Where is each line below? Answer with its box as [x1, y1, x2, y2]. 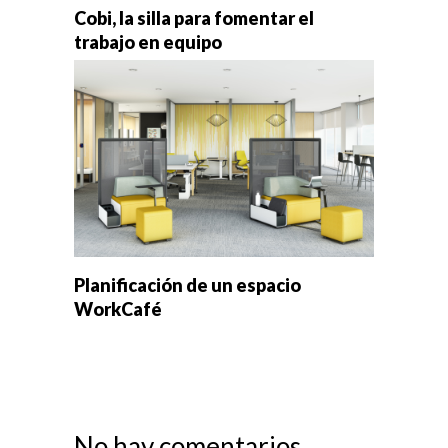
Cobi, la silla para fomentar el [74, 7, 314, 30]
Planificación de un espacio [74, 273, 301, 296]
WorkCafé [74, 297, 162, 320]
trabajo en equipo [74, 31, 222, 54]
